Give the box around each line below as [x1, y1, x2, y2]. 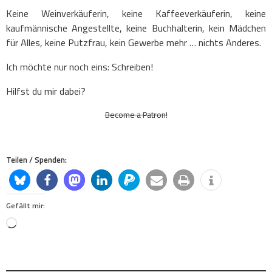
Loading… [16, 217, 49, 230]
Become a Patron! [104, 109, 168, 121]
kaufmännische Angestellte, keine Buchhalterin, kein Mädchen [6, 20, 266, 35]
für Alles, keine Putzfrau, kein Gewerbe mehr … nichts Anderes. [6, 35, 261, 50]
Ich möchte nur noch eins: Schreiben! [6, 59, 153, 74]
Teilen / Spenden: [6, 154, 67, 166]
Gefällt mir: [6, 200, 45, 212]
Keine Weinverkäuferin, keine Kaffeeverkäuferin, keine [6, 5, 266, 21]
